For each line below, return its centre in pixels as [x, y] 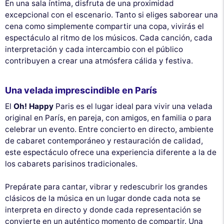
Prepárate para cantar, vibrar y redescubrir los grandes [106, 186]
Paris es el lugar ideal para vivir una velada [133, 106]
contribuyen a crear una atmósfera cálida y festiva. [99, 60]
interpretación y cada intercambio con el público [94, 49]
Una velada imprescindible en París [81, 90]
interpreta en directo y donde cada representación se [103, 209]
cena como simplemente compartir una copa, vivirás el [104, 26]
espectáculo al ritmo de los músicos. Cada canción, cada [109, 37]
